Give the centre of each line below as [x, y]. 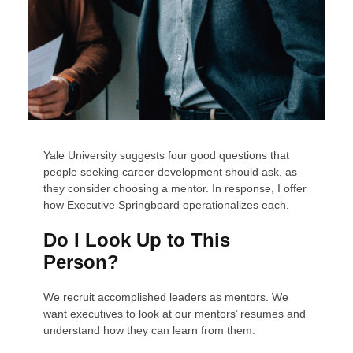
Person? [82, 262]
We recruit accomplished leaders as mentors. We [166, 297]
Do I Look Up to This [137, 240]
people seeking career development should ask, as [171, 171]
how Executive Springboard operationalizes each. [167, 204]
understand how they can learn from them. [150, 330]
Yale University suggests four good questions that [167, 155]
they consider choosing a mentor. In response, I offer [175, 188]
